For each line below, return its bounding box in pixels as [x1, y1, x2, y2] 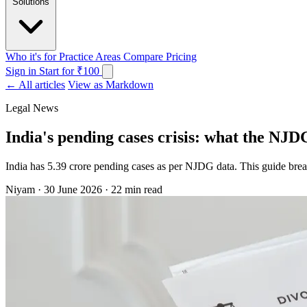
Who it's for [5, 50, 59, 62]
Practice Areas [59, 50, 123, 62]
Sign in [5, 64, 39, 77]
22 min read [111, 183, 162, 195]
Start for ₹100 [39, 64, 102, 77]
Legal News [5, 101, 58, 114]
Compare [123, 50, 166, 62]
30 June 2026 [44, 183, 102, 195]
